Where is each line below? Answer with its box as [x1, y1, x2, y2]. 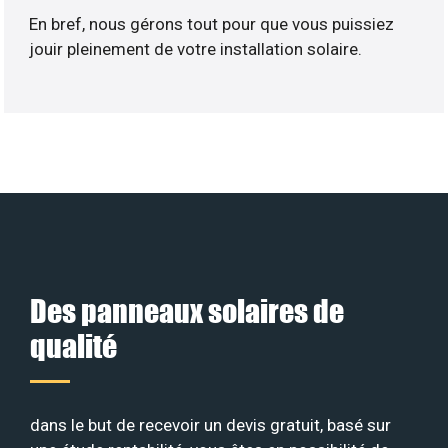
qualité [30, 326, 117, 364]
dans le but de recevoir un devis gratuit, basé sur [30, 414, 391, 435]
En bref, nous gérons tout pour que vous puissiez [29, 14, 395, 35]
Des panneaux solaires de [30, 291, 344, 329]
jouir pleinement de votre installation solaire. [29, 39, 363, 60]
